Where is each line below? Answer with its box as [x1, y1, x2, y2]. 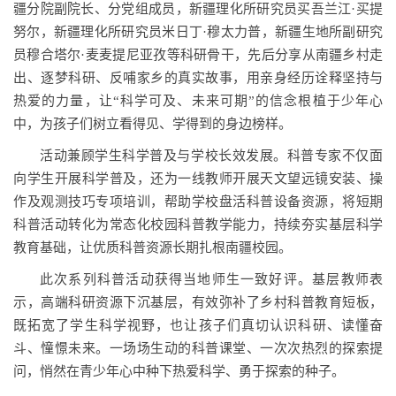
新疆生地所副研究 [274, 25, 384, 39]
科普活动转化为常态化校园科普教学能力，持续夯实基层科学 [13, 217, 383, 232]
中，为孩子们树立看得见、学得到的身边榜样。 [13, 117, 292, 131]
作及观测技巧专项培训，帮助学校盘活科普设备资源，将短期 [13, 194, 383, 209]
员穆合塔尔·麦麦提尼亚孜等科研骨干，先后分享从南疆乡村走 [13, 48, 383, 62]
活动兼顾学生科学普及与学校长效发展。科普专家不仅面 [40, 148, 383, 163]
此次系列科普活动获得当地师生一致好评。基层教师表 [40, 272, 383, 286]
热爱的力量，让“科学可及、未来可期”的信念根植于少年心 [13, 94, 383, 108]
